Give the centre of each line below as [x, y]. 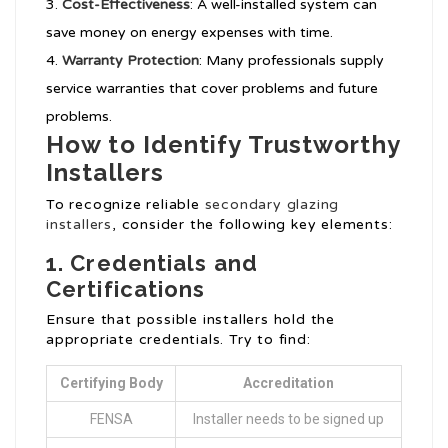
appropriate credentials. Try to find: [178, 340]
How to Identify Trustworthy [223, 145]
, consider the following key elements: [252, 225]
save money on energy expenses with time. [189, 33]
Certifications [126, 289]
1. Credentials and [152, 263]
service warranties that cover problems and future [212, 89]
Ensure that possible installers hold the [191, 320]
